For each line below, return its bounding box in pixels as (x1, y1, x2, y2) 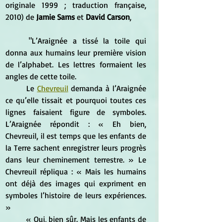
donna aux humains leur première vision (5, 47, 146, 57)
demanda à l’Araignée (68, 83, 147, 93)
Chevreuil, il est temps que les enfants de (5, 130, 146, 141)
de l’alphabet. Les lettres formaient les (5, 59, 146, 69)
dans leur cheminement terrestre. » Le (5, 154, 146, 165)
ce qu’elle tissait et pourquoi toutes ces (5, 95, 146, 105)
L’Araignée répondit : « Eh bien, (5, 118, 146, 129)
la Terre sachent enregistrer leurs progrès (5, 142, 146, 153)
